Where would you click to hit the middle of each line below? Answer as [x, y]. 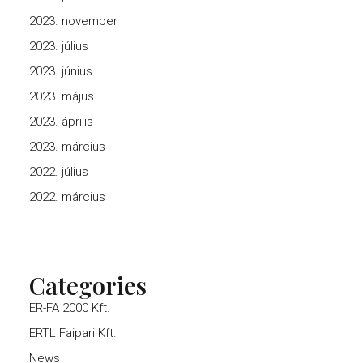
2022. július [59, 172]
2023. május [62, 96]
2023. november [73, 21]
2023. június [61, 71]
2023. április [61, 122]
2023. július [59, 46]
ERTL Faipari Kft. [73, 333]
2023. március [67, 147]
